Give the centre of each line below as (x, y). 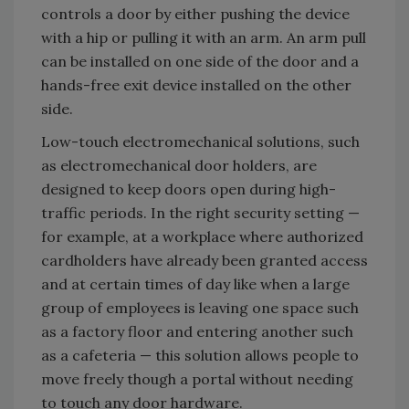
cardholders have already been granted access (204, 261)
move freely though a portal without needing (197, 379)
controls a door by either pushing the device (195, 14)
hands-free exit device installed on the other (196, 85)
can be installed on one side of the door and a (200, 62)
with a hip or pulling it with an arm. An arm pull (204, 38)
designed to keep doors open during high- (189, 189)
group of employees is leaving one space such (200, 308)
